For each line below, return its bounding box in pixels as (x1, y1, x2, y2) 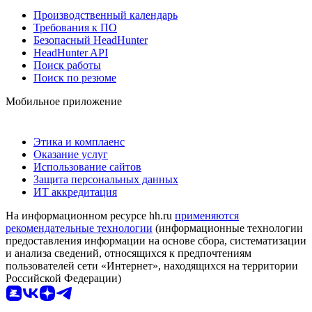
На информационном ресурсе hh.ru (6, 209, 175, 221)
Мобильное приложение (6, 95, 122, 107)
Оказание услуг (33, 148, 108, 160)
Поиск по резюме (33, 71, 116, 84)
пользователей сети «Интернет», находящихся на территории (6, 259, 298, 272)
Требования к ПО (33, 21, 117, 33)
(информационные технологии (153, 221, 303, 234)
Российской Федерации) (6, 272, 121, 284)
